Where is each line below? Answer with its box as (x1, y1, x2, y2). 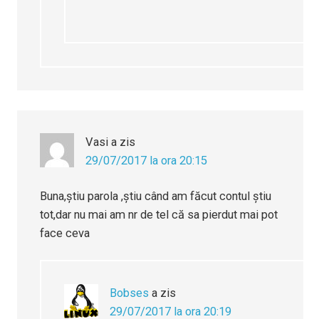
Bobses (110, 286, 150, 300)
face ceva (40, 226, 90, 241)
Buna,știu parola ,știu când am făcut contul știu (40, 189, 272, 204)
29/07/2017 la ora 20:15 (85, 154, 208, 168)
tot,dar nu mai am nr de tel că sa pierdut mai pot (40, 208, 278, 222)
